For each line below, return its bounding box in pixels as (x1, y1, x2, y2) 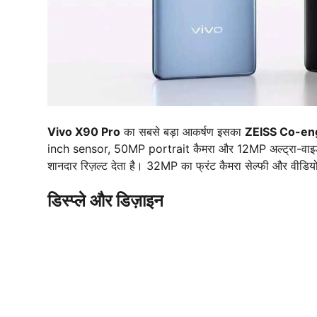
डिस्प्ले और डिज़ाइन (47, 190, 163, 211)
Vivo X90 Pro (47, 124, 120, 139)
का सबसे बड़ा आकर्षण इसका (120, 124, 245, 139)
